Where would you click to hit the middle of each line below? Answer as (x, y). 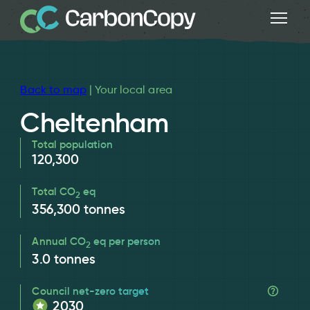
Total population (73, 144)
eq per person (126, 241)
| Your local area (129, 89)
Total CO (54, 191)
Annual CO (59, 241)
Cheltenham (94, 122)
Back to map (53, 89)
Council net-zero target (91, 291)
